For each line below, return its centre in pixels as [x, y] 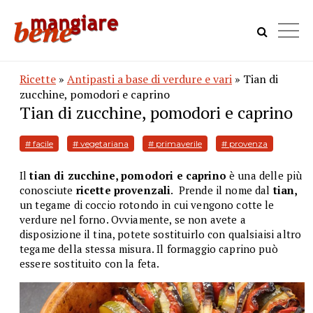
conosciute [48, 190]
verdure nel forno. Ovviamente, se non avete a [133, 219]
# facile [39, 144]
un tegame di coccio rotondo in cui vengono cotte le [147, 205]
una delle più [270, 175]
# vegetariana [101, 144]
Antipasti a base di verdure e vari [150, 79]
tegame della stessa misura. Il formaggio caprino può [149, 249]
